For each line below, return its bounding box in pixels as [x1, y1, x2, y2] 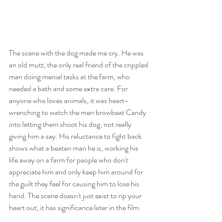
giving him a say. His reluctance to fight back [9, 130, 143, 142]
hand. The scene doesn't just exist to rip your [9, 189, 143, 201]
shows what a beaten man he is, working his [9, 142, 140, 154]
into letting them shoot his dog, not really [9, 118, 133, 130]
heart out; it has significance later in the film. [9, 201, 142, 213]
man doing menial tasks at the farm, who [9, 70, 131, 82]
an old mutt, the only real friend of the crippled [9, 58, 150, 70]
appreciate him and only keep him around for [9, 166, 145, 177]
